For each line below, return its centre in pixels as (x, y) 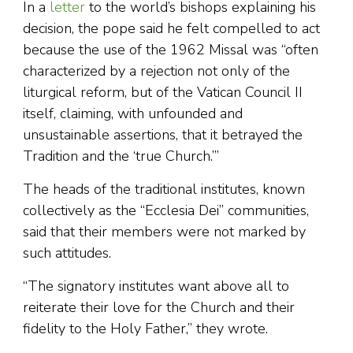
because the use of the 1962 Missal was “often (171, 50)
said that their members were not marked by (164, 232)
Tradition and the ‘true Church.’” (121, 156)
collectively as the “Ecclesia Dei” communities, (166, 211)
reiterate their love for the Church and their (159, 308)
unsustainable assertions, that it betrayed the (163, 135)
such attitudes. (67, 253)
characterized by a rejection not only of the (156, 71)
